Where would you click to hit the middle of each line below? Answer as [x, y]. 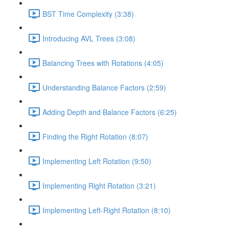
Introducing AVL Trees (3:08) [89, 38]
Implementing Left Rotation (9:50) [97, 161]
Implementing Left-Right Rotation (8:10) [107, 210]
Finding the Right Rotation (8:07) [95, 136]
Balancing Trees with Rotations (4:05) [103, 63]
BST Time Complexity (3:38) [88, 14]
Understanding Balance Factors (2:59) [104, 87]
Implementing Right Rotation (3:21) [99, 185]
